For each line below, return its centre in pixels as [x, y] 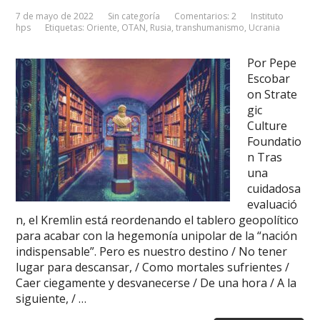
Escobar [269, 79]
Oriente [102, 27]
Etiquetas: [66, 27]
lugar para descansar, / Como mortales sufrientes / [153, 267]
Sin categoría [134, 16]
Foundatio [275, 141]
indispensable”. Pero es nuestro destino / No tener [152, 251]
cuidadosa [274, 189]
